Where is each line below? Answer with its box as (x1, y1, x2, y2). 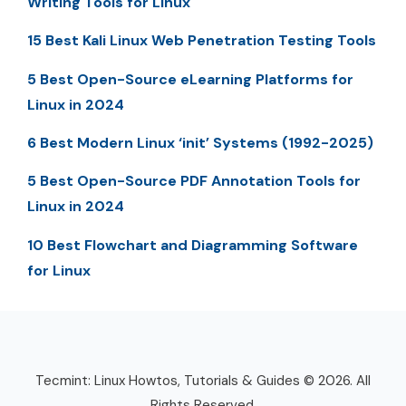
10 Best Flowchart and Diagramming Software (27, 235, 358, 255)
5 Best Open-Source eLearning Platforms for (27, 69, 353, 89)
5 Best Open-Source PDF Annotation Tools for (27, 171, 361, 191)
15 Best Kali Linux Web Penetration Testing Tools (27, 31, 376, 51)
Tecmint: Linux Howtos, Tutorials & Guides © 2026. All (35, 371, 371, 390)
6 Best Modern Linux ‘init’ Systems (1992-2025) (27, 133, 373, 153)
